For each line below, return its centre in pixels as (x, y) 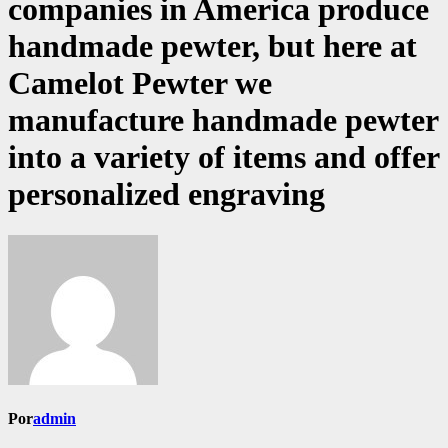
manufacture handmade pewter (223, 120)
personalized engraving (166, 194)
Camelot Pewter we (140, 83)
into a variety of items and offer (223, 157)
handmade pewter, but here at (212, 46)
